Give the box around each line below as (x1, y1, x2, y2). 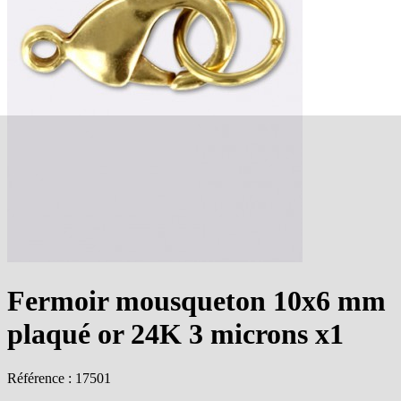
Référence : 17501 (7, 370, 111, 386)
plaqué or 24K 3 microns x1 (7, 318, 344, 351)
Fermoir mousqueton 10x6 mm (7, 285, 386, 318)
